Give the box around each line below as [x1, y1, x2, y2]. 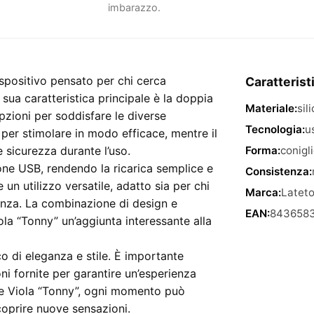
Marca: [245, 186, 281, 199]
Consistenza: [245, 165, 312, 178]
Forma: [245, 144, 280, 157]
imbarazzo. [108, 1, 161, 13]
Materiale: [245, 102, 297, 115]
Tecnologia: [245, 123, 305, 136]
